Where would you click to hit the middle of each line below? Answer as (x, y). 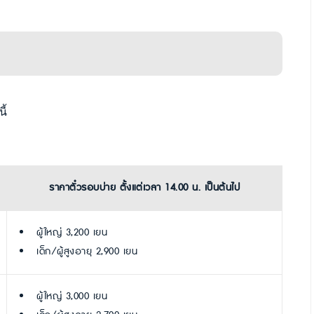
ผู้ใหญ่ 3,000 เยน (72, 296)
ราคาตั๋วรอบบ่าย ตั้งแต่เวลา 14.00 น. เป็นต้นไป (144, 188)
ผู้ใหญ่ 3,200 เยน (72, 233)
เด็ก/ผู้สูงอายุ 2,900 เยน (87, 252)
